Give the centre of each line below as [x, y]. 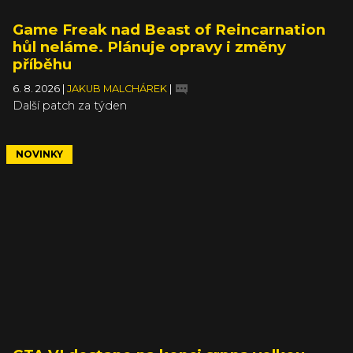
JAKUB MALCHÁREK [118, 88]
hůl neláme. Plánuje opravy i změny [149, 46]
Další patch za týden [70, 105]
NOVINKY [39, 154]
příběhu [42, 64]
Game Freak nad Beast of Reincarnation [169, 29]
